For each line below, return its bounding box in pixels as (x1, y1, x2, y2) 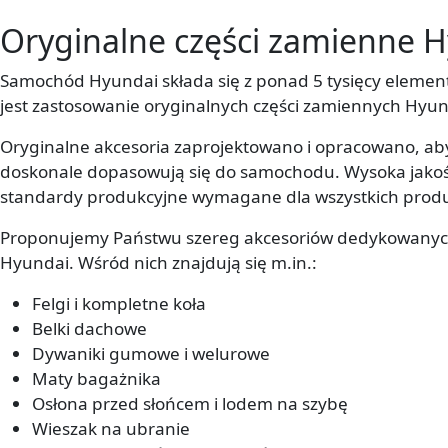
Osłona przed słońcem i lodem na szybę (32, 392, 348, 416)
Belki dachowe (32, 317, 147, 341)
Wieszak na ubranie (32, 417, 190, 441)
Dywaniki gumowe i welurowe (32, 342, 270, 366)
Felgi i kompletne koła (32, 292, 206, 316)
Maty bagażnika (32, 367, 161, 391)
